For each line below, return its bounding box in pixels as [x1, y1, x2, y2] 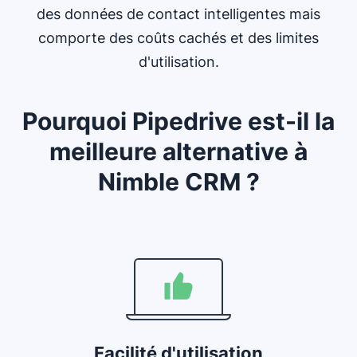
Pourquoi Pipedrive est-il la [22, 106, 335, 135]
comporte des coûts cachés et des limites [38, 29, 319, 46]
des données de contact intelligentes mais [37, 5, 320, 22]
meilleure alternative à [49, 136, 308, 166]
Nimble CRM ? [97, 167, 260, 196]
